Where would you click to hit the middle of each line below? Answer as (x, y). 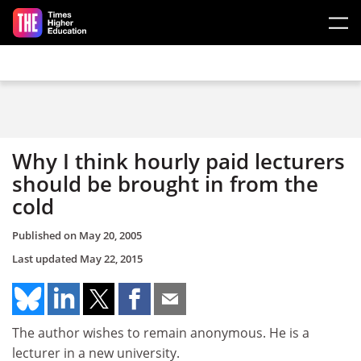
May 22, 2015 (111, 258)
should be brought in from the (165, 184)
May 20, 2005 (110, 235)
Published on (46, 235)
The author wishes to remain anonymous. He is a (161, 332)
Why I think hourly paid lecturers (178, 161)
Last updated (46, 258)
